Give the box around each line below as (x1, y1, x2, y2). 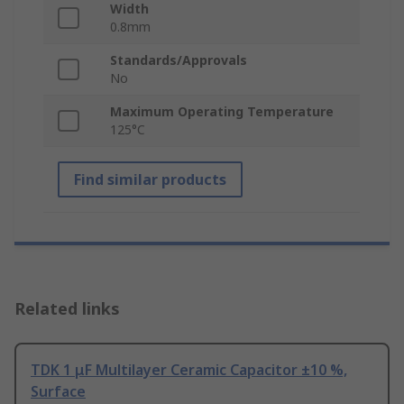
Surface (31, 381, 86, 402)
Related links (14, 298, 120, 320)
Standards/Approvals (110, 51, 247, 69)
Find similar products (74, 170, 226, 190)
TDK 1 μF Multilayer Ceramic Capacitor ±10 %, (31, 360, 347, 381)
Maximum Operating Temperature (110, 103, 334, 121)
